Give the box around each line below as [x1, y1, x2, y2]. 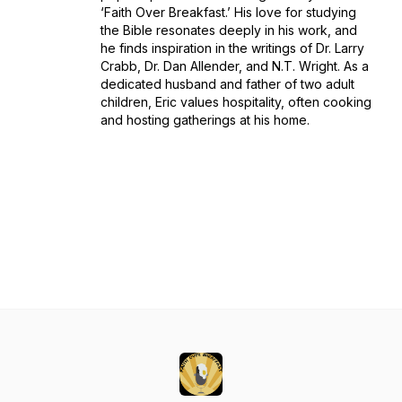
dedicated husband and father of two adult [100, 76, 354, 92]
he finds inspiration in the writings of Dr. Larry [100, 40, 364, 56]
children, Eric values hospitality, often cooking [100, 94, 371, 109]
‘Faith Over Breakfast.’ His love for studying [100, 4, 356, 20]
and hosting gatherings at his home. [100, 112, 313, 127]
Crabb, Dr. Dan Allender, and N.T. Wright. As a [100, 58, 369, 74]
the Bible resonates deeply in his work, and [100, 22, 357, 38]
